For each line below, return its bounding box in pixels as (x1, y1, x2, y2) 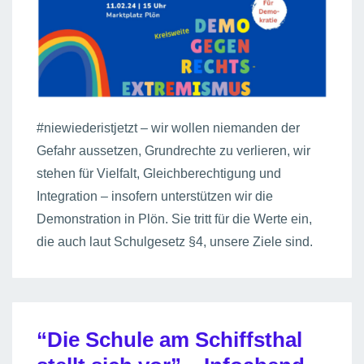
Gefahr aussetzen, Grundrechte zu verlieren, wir (37, 144, 310, 158)
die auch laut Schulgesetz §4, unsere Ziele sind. (37, 235, 313, 249)
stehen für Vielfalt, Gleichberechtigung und (37, 167, 281, 181)
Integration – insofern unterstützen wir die (37, 189, 273, 204)
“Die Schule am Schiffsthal (37, 327, 302, 353)
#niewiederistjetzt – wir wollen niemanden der (37, 121, 300, 136)
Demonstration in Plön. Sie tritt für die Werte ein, (37, 212, 312, 227)
